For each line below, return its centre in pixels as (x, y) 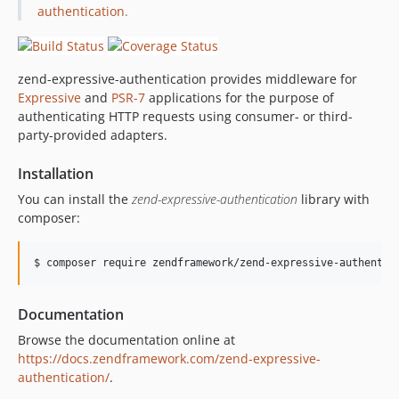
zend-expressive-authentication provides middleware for (187, 78)
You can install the (75, 199)
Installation (56, 173)
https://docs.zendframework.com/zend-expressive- (169, 358)
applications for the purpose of (240, 97)
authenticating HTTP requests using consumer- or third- (185, 116)
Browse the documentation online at (126, 339)
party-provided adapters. (93, 134)
